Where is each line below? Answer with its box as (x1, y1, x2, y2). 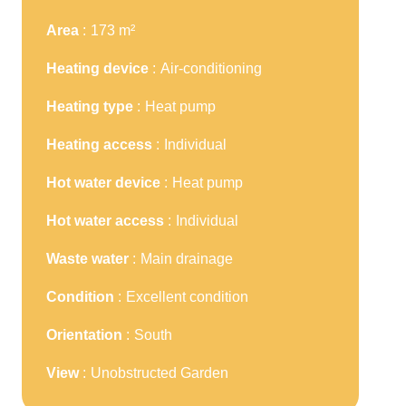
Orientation (46, 327, 126, 343)
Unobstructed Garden (91, 365, 228, 381)
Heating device (46, 61, 152, 76)
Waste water (46, 251, 132, 266)
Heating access (46, 137, 156, 152)
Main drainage (140, 251, 233, 266)
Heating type (46, 99, 137, 114)
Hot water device (46, 175, 164, 190)
